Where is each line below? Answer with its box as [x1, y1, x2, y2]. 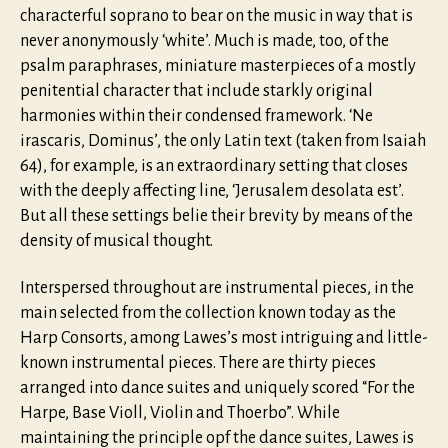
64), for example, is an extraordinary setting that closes [20, 156, 408, 175]
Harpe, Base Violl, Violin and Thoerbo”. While [20, 404, 340, 423]
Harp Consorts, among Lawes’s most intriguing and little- [20, 329, 428, 348]
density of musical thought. [20, 231, 213, 250]
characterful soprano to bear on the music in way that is [20, 6, 413, 25]
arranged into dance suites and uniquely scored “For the [20, 379, 415, 398]
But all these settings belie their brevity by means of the [20, 206, 413, 225]
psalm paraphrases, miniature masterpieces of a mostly [20, 56, 416, 75]
